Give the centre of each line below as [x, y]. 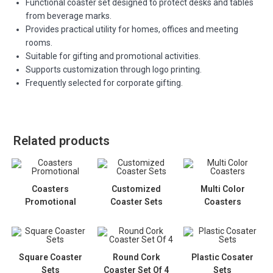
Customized [136, 189]
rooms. [39, 43]
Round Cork [136, 257]
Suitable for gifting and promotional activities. [113, 56]
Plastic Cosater [223, 257]
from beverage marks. [69, 16]
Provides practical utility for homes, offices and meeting [132, 30]
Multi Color [222, 189]
